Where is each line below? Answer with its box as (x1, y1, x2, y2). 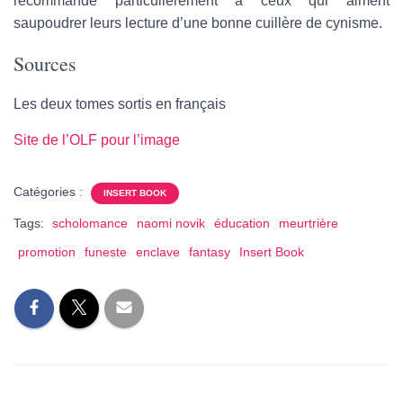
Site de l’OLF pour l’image (13, 131, 180, 148)
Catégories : (13, 184, 86, 199)
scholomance (52, 215, 128, 230)
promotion (18, 244, 76, 259)
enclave (136, 244, 180, 259)
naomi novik (137, 215, 205, 230)
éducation (214, 215, 270, 230)
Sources (13, 49, 76, 76)
